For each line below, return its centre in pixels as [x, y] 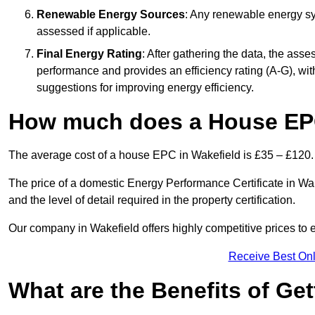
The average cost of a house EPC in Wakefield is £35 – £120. [161, 155]
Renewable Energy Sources [111, 15]
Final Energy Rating [89, 54]
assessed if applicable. [94, 32]
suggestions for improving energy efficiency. [145, 88]
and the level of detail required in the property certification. [152, 200]
